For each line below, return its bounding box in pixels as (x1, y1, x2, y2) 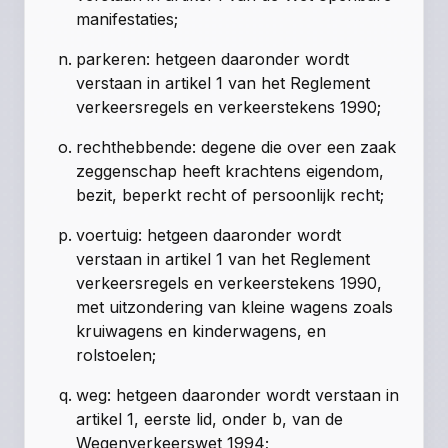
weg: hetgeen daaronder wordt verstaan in (76, 385, 400, 406)
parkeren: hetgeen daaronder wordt (76, 49, 350, 70)
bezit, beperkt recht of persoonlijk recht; (76, 185, 385, 206)
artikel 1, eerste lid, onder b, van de (76, 409, 344, 430)
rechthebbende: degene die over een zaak (76, 137, 397, 158)
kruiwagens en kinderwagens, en (76, 321, 327, 342)
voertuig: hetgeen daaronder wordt (76, 225, 342, 246)
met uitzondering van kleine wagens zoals (76, 297, 394, 318)
